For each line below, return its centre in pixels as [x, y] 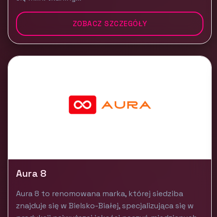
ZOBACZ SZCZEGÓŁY [110, 23]
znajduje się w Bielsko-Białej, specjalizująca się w [105, 206]
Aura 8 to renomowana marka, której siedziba [100, 194]
